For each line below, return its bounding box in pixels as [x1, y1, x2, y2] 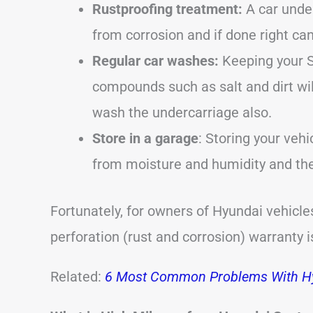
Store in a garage [92, 129, 198, 147]
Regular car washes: [92, 52, 219, 69]
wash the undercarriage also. [92, 103, 272, 121]
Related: [50, 268, 105, 285]
